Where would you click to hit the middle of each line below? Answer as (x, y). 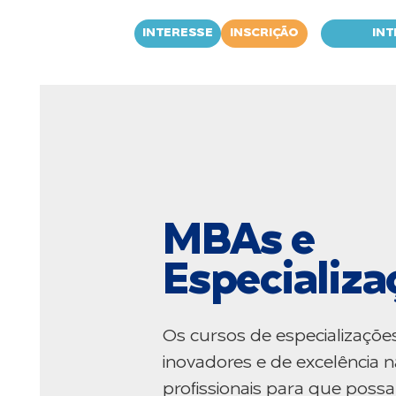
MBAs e (239, 242)
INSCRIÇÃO (264, 33)
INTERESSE (178, 33)
